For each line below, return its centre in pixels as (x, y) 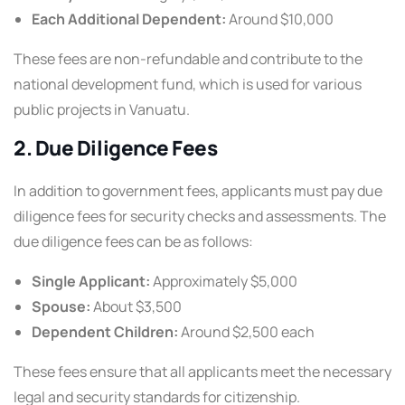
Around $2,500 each (246, 331)
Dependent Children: (105, 331)
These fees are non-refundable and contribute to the (188, 58)
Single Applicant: (91, 281)
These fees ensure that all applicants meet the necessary (202, 371)
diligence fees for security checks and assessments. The (200, 216)
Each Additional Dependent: (129, 19)
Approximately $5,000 (224, 281)
